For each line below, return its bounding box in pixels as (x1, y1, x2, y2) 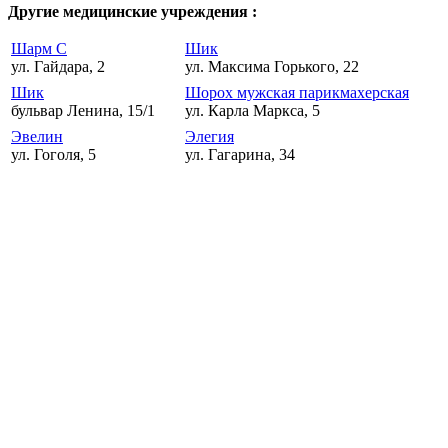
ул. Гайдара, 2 (11, 58, 105, 76)
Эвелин (11, 128, 63, 146)
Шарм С (11, 40, 67, 58)
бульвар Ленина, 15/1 (11, 102, 155, 120)
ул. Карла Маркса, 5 (185, 102, 320, 120)
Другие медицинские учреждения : (8, 3, 257, 21)
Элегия (185, 128, 234, 146)
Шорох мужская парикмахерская (185, 84, 409, 102)
